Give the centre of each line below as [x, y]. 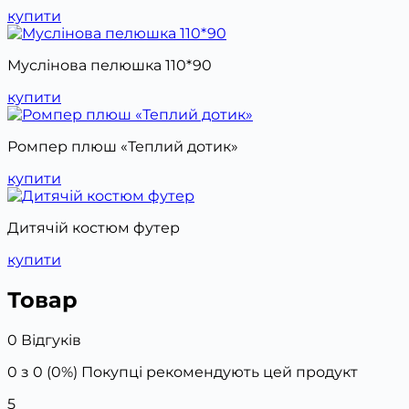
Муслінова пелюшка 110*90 [110, 66]
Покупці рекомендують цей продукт [218, 372]
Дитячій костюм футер [94, 228]
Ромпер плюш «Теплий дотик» [123, 147]
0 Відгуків [44, 341]
